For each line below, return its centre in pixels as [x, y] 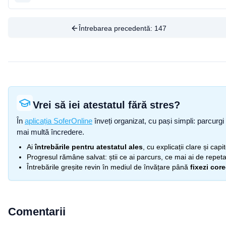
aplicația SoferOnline [59, 121]
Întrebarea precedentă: [116, 28]
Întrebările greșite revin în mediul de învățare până [107, 167]
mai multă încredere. [50, 132]
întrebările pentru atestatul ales [89, 147]
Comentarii [37, 212]
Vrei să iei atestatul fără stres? [106, 105]
